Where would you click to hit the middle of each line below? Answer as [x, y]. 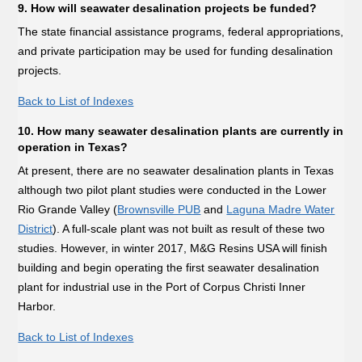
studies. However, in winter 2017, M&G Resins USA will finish [173, 248]
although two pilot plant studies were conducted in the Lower [173, 189]
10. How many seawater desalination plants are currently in [181, 130]
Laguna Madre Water [281, 209]
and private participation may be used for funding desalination [176, 51]
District [36, 228]
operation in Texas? [73, 147]
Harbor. [37, 306]
